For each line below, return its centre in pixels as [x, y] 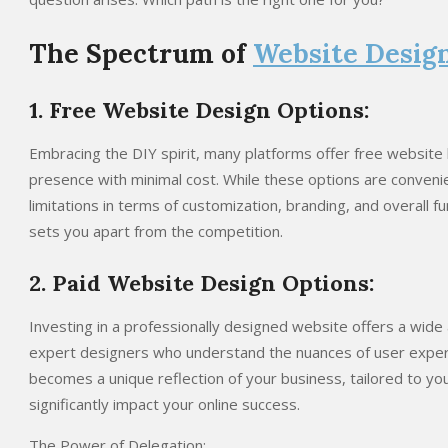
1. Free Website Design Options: [199, 110]
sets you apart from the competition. [156, 231]
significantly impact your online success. [164, 404]
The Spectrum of [141, 53]
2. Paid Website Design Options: [201, 283]
